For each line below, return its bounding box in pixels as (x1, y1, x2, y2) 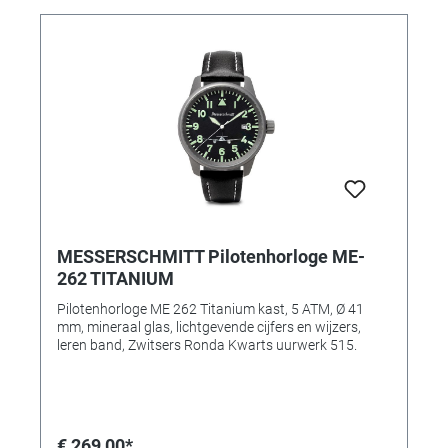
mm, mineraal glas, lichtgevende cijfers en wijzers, (57, 318, 361, 335)
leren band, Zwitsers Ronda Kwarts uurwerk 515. (57, 336, 357, 353)
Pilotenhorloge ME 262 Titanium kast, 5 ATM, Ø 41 (57, 300, 364, 317)
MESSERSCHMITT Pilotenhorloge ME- (57, 245, 365, 267)
